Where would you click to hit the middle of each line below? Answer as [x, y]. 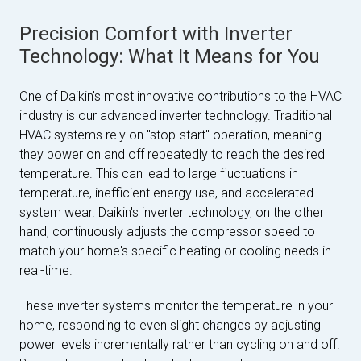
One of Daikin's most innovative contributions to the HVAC [180, 96]
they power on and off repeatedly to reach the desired [172, 154]
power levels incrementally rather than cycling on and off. [180, 344]
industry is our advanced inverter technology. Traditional [176, 116]
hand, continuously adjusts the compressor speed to [167, 232]
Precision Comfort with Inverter [156, 34]
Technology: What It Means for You [170, 56]
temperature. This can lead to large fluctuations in [159, 174]
